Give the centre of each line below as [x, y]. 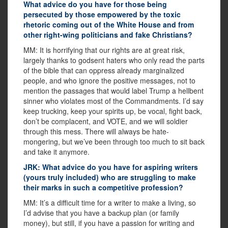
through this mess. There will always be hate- [96, 132]
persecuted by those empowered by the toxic [102, 15]
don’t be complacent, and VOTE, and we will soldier [106, 121]
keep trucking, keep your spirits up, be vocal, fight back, [113, 111]
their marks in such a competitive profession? [103, 188]
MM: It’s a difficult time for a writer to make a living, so [110, 203]
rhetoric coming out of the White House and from [109, 25]
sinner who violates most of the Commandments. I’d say [113, 101]
